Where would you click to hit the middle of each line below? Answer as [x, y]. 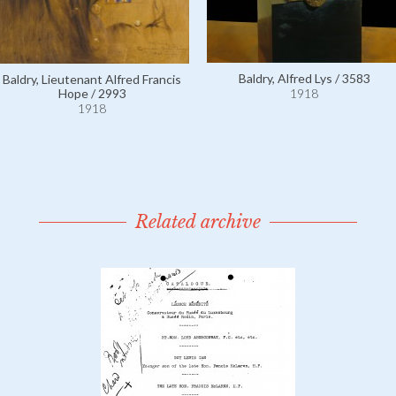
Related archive [198, 222]
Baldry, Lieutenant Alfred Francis [92, 80]
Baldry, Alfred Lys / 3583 [304, 78]
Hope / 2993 [92, 94]
